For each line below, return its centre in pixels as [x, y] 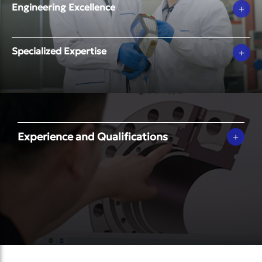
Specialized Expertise [59, 51]
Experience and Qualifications [93, 137]
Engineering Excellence [63, 7]
